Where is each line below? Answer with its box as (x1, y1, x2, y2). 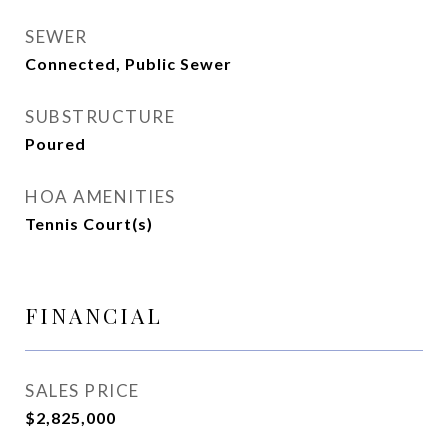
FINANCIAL (25, 301, 163, 329)
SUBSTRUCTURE (25, 106, 175, 127)
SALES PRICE (25, 380, 140, 401)
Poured (25, 134, 86, 153)
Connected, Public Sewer (25, 54, 232, 73)
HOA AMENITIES (25, 186, 176, 207)
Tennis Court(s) (25, 214, 153, 233)
